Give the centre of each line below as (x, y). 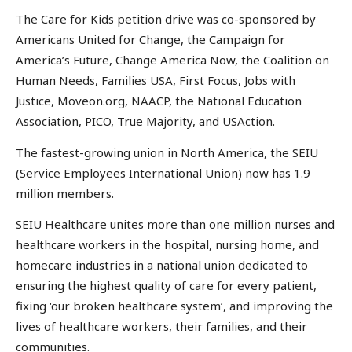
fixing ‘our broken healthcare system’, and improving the (174, 306)
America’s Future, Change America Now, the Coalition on (172, 60)
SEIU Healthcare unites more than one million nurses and (175, 224)
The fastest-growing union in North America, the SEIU (167, 152)
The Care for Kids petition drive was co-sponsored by (166, 19)
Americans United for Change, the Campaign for (150, 40)
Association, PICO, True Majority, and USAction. (145, 121)
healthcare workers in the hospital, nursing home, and (167, 245)
